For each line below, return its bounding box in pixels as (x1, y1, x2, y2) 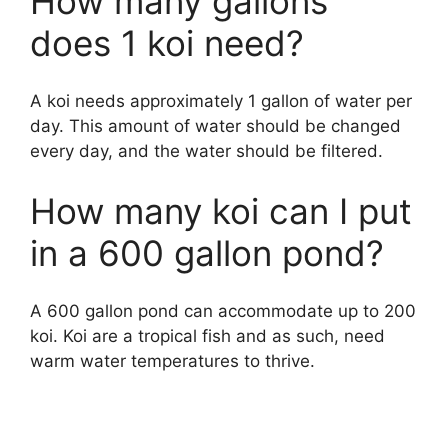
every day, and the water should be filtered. (30, 141, 383, 162)
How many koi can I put (30, 189, 412, 232)
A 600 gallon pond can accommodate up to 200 (30, 301, 416, 322)
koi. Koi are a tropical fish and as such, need (30, 326, 385, 347)
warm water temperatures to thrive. (30, 351, 315, 372)
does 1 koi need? (30, 21, 304, 64)
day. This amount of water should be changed (30, 116, 401, 137)
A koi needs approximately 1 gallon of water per (30, 91, 412, 112)
